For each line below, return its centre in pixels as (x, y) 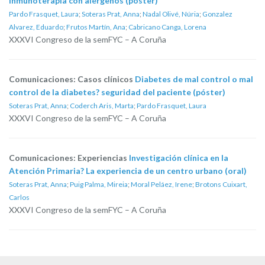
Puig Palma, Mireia (99, 184)
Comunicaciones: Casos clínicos (72, 79)
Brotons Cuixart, (221, 184)
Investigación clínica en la (179, 158)
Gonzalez (217, 14)
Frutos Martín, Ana (96, 27)
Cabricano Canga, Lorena (167, 27)
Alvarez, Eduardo (36, 27)
